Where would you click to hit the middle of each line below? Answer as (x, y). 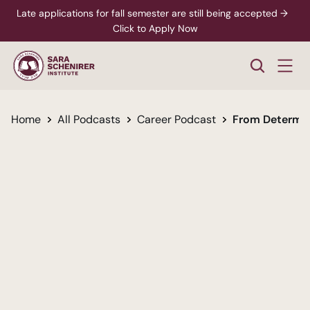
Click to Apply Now (155, 28)
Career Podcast (176, 119)
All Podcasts (89, 119)
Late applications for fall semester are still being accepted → (152, 13)
